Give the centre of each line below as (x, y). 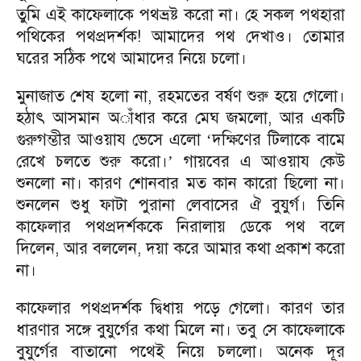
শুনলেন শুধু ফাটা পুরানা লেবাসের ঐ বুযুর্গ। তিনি (180, 205)
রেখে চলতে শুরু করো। (92, 162)
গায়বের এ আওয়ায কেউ (259, 162)
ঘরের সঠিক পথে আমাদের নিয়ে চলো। (131, 58)
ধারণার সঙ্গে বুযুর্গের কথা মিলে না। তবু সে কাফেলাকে (180, 330)
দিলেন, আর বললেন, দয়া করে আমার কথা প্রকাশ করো (180, 249)
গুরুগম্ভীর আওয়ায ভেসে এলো (112, 140)
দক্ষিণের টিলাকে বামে (279, 140)
